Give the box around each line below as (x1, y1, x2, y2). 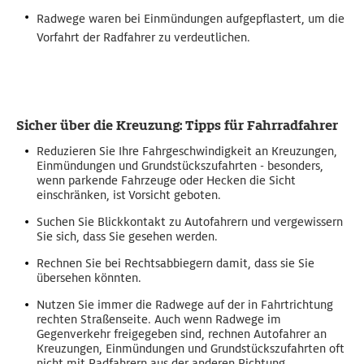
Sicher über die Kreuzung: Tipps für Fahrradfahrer (16, 117, 338, 135)
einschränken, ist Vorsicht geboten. (37, 188, 221, 203)
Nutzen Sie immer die (37, 297, 155, 313)
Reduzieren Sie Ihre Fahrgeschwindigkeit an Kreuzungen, (37, 144, 337, 159)
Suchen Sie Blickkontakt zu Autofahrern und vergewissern (37, 214, 343, 230)
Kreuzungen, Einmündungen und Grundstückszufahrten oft (37, 341, 344, 357)
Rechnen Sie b (37, 256, 111, 271)
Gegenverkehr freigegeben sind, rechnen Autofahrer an (37, 327, 327, 342)
